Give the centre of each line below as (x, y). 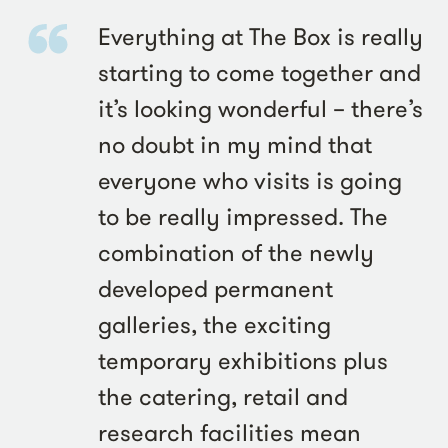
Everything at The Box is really (260, 37)
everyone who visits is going (250, 181)
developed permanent (215, 289)
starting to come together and (259, 73)
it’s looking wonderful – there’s (260, 109)
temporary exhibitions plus (243, 361)
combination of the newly (236, 253)
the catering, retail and (223, 397)
